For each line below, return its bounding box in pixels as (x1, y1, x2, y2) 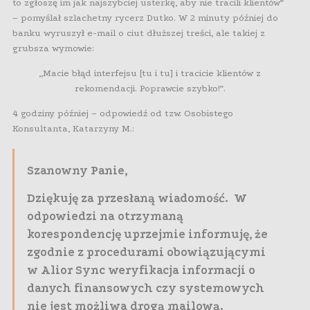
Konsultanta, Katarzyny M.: (12, 123, 134, 134)
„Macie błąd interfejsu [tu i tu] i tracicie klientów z (39, 68, 261, 79)
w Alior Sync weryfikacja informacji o (27, 264, 255, 277)
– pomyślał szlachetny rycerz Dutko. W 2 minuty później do (12, 12, 278, 24)
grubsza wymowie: (12, 43, 94, 54)
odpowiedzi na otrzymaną (27, 210, 183, 224)
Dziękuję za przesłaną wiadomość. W (27, 192, 247, 206)
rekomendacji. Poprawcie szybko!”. (74, 83, 226, 94)
